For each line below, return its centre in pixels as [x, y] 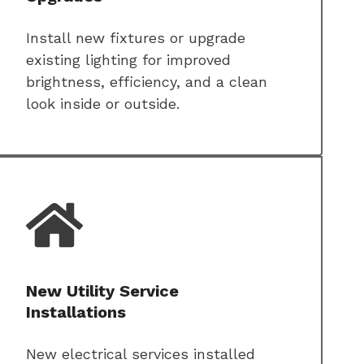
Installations [76, 312]
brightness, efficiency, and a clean [147, 82]
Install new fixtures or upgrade [136, 38]
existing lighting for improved [128, 60]
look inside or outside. [103, 104]
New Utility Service [102, 291]
